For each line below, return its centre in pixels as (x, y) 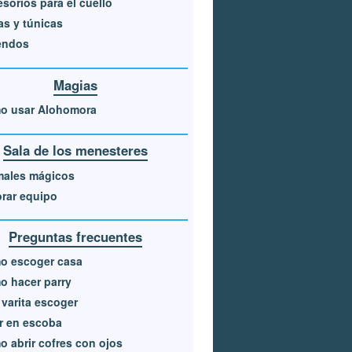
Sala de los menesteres (75, 150)
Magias (75, 84)
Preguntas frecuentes (75, 237)
